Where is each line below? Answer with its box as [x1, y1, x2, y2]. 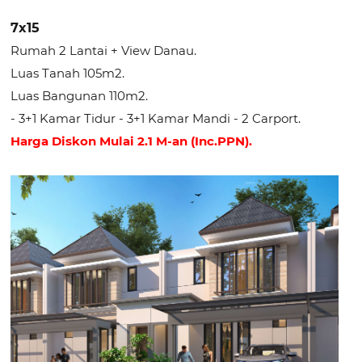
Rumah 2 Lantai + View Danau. [11, 42, 197, 58]
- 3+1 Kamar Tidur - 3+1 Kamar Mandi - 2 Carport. [11, 110, 301, 126]
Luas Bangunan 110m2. [11, 87, 149, 103]
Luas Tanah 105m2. [11, 65, 125, 81]
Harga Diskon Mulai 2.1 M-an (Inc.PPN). [11, 133, 253, 149]
